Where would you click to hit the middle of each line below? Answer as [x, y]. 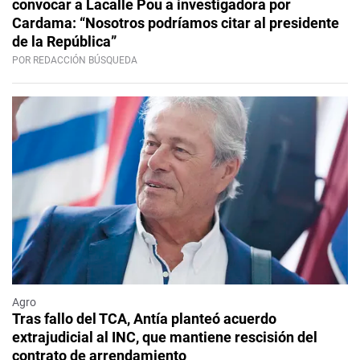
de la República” [64, 42]
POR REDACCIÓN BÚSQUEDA [75, 61]
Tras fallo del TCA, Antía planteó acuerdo [144, 319]
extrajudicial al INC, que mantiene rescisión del [165, 337]
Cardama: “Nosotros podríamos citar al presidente [176, 23]
